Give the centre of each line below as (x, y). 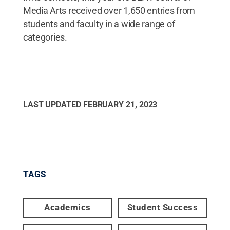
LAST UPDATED (53, 104)
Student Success (162, 207)
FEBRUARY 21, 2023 (120, 104)
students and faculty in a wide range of (99, 24)
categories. (45, 37)
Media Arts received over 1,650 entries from (109, 10)
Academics (68, 207)
